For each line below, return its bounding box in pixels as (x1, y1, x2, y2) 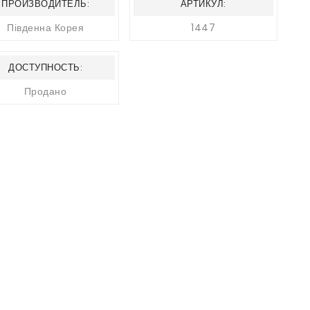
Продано (24, 84, 67, 98)
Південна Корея (7, 20, 84, 35)
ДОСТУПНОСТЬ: (8, 60, 83, 74)
